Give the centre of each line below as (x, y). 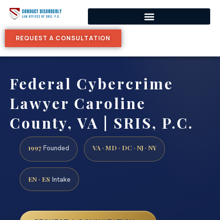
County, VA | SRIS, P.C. (102, 123)
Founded (55, 148)
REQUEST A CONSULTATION (63, 38)
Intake (60, 179)
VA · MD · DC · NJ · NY (124, 148)
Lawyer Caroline (78, 103)
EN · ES (39, 179)
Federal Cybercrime (92, 83)
